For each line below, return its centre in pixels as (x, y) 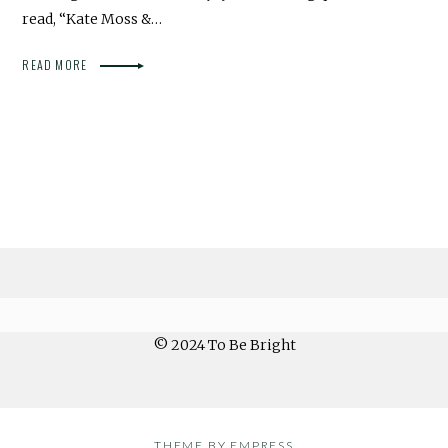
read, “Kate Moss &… (92, 18)
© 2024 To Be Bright (224, 344)
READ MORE (56, 64)
